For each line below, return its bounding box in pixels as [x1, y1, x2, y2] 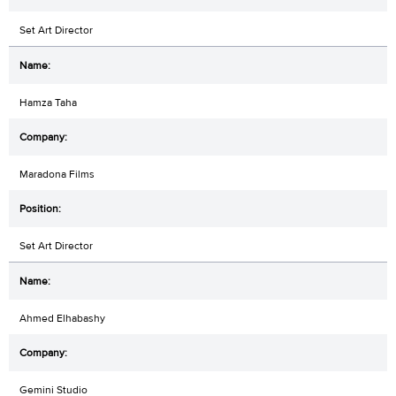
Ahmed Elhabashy [19, 311, 105, 326]
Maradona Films [19, 167, 95, 182]
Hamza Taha [19, 95, 77, 110]
